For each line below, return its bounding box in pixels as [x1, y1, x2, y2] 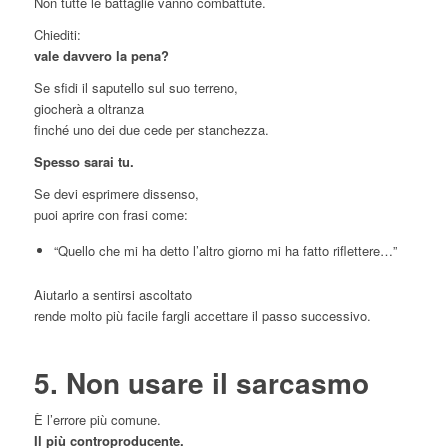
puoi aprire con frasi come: [33, 205, 188, 225]
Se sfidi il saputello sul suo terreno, [33, 78, 238, 98]
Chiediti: [33, 25, 81, 45]
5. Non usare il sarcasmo [33, 361, 369, 403]
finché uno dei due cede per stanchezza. [33, 120, 269, 140]
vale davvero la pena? [33, 46, 169, 66]
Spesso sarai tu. [33, 152, 134, 172]
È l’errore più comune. [33, 409, 161, 429]
